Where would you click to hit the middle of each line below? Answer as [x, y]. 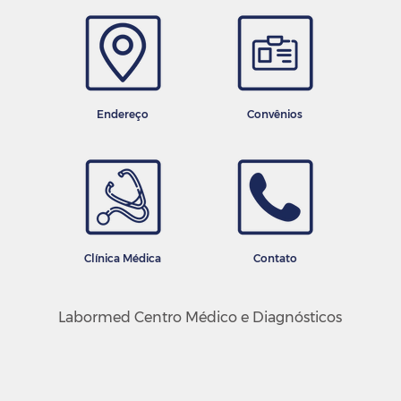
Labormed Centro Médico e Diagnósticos [200, 317]
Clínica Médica [123, 258]
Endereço [123, 114]
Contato [275, 258]
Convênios [275, 114]
